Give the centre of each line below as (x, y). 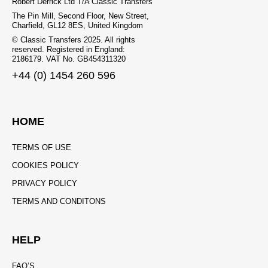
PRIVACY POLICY (45, 184)
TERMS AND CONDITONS (59, 202)
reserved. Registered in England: (68, 49)
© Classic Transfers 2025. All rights (74, 39)
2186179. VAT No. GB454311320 (69, 59)
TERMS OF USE (42, 148)
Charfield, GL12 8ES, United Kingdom (77, 25)
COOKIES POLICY (45, 166)
